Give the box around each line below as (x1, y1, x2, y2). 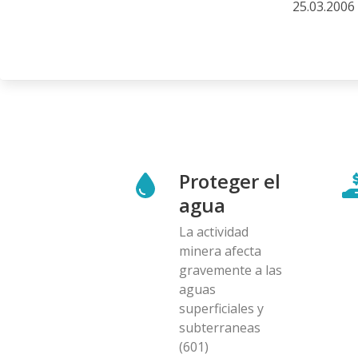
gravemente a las (179, 261, 282, 279)
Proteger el (179, 167, 280, 194)
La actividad (179, 222, 249, 241)
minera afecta (179, 241, 261, 260)
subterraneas (179, 318, 261, 336)
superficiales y (179, 299, 264, 317)
